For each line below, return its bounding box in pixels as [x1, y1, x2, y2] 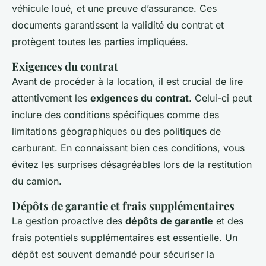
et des [213, 215, 243, 227]
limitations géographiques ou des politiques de [12, 125, 221, 138]
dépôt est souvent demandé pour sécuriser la [12, 248, 214, 261]
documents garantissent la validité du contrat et [12, 19, 224, 31]
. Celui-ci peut [189, 92, 252, 104]
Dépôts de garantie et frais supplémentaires [12, 198, 235, 214]
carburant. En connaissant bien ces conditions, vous [12, 142, 245, 154]
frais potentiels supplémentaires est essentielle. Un [12, 232, 237, 244]
